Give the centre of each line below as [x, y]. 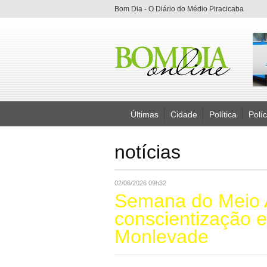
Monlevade [162, 237]
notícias [148, 152]
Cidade [184, 114]
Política [223, 114]
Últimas [145, 114]
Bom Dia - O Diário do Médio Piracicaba [179, 9]
